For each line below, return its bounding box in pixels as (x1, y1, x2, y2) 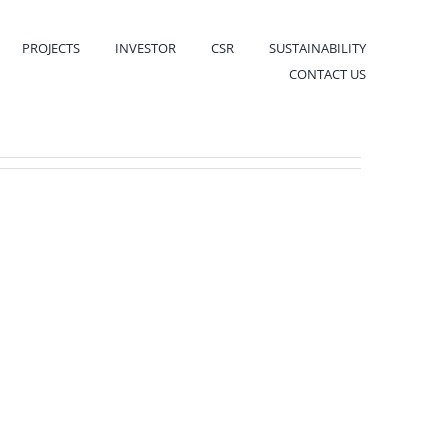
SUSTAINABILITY (269, 38, 366, 57)
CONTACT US (289, 64, 366, 83)
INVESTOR (115, 38, 176, 57)
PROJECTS (22, 38, 80, 57)
